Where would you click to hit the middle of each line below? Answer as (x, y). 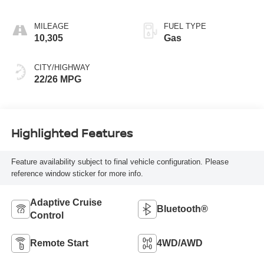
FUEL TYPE (185, 26)
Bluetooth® (182, 209)
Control (47, 215)
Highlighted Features (72, 133)
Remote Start (59, 243)
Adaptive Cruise (66, 202)
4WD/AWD (180, 243)
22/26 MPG (57, 79)
